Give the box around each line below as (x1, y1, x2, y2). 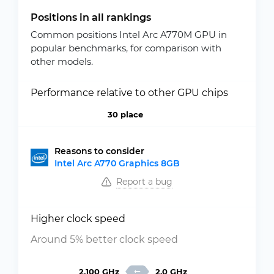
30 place (107, 109, 143, 119)
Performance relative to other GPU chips (31, 87, 228, 98)
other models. (31, 56, 93, 67)
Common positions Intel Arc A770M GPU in (31, 29, 227, 40)
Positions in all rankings (31, 12, 151, 23)
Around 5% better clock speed (31, 234, 178, 245)
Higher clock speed (31, 213, 125, 224)
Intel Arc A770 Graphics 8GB (54, 158, 180, 169)
